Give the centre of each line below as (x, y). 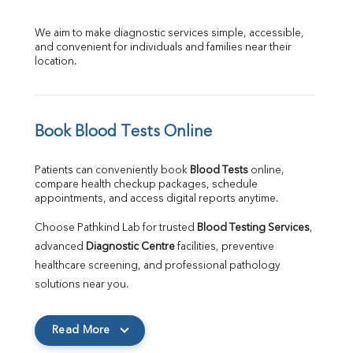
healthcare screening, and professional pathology (158, 266)
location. (56, 61)
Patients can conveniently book (112, 170)
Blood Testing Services (253, 228)
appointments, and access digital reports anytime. (157, 199)
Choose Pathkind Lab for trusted (116, 228)
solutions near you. (82, 284)
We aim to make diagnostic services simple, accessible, (169, 33)
